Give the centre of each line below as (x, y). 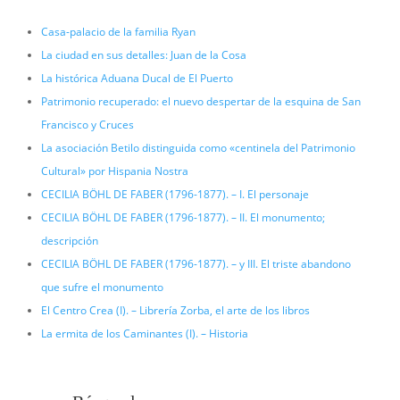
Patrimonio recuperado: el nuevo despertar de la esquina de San (200, 101)
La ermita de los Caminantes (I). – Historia (144, 333)
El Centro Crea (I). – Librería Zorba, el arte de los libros (175, 310)
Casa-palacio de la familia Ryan (118, 31)
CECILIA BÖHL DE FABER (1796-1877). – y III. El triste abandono (196, 263)
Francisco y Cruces (87, 124)
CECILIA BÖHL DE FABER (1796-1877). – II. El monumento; (183, 217)
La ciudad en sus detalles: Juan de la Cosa (143, 54)
